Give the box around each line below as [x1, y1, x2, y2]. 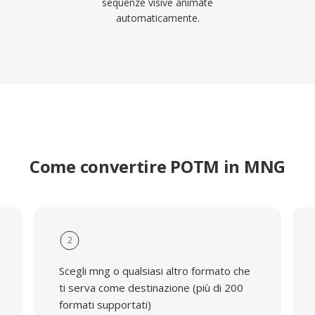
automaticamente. [115, 11, 200, 25]
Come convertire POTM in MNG [30, 155, 285, 178]
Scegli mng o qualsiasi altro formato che [58, 264, 250, 278]
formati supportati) [58, 297, 151, 311]
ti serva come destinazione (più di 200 [58, 281, 243, 295]
